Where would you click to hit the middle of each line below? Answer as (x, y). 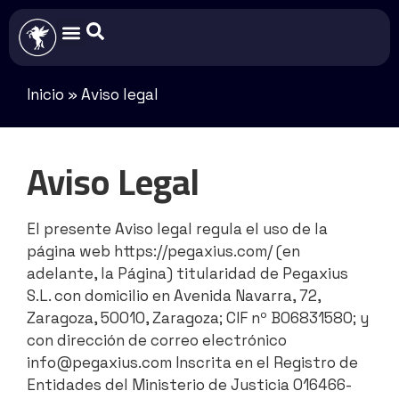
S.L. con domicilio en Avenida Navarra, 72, (174, 296)
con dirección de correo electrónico (157, 341)
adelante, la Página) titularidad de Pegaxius (187, 274)
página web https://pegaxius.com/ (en (163, 252)
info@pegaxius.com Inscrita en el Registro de (192, 363)
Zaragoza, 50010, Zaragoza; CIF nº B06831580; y (198, 318)
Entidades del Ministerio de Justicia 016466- (189, 385)
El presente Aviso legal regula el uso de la (177, 229)
